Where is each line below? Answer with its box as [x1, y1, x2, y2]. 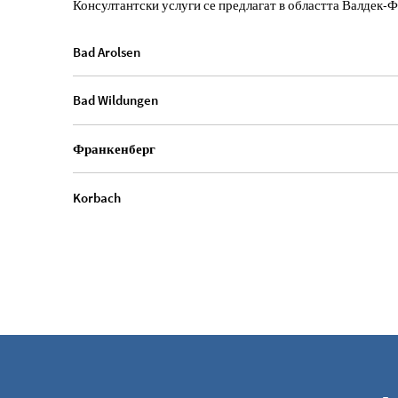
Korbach [73, 188, 121, 206]
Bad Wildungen [73, 92, 158, 109]
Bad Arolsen [73, 43, 140, 60]
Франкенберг [73, 140, 155, 158]
